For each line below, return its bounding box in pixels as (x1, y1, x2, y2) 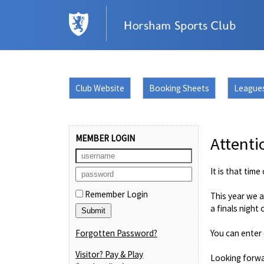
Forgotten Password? (75, 227, 157, 239)
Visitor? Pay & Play (75, 248, 143, 260)
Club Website (75, 82, 124, 94)
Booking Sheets (149, 82, 209, 94)
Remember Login (83, 188, 148, 200)
